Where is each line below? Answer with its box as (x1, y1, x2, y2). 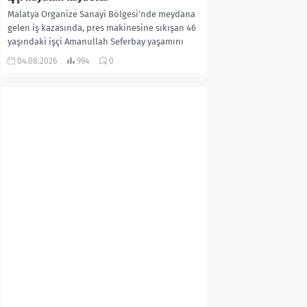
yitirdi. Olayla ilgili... (8, 49, 88, 60)
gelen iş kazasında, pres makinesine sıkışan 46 (8, 22, 196, 33)
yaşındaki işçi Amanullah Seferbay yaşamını (8, 36, 184, 47)
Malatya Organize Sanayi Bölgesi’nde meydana (8, 8, 195, 19)
